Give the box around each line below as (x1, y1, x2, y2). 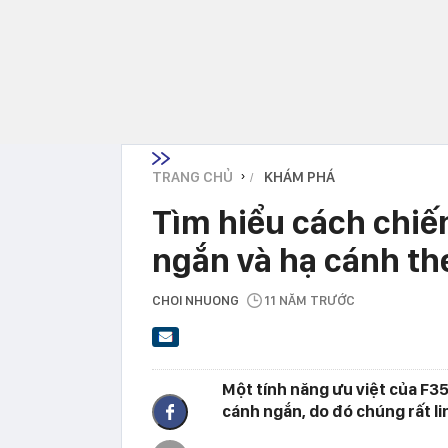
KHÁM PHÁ (264, 167, 335, 186)
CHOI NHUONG (152, 292, 239, 308)
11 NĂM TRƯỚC (264, 292, 355, 308)
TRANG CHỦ (152, 167, 233, 186)
